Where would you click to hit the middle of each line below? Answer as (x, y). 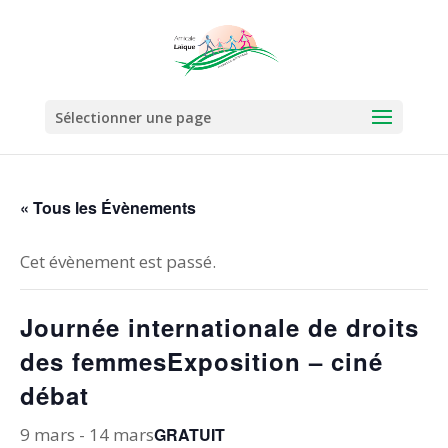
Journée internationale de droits (219, 327)
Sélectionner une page (132, 117)
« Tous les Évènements (108, 207)
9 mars (47, 434)
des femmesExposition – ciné (201, 361)
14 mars (121, 434)
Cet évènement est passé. (118, 261)
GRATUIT (189, 434)
